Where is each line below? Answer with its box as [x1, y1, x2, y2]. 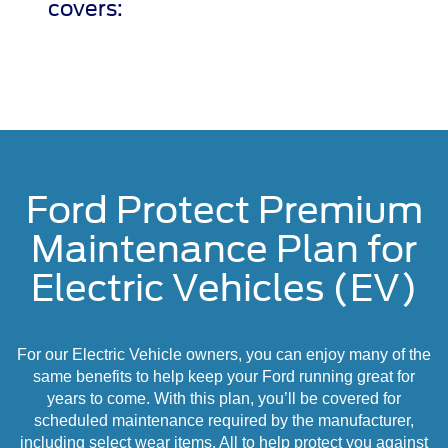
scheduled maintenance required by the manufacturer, [34, 412, 414, 430]
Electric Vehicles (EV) [30, 266, 418, 311]
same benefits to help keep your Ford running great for [33, 368, 415, 386]
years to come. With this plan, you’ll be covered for [47, 390, 401, 408]
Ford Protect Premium [25, 188, 423, 233]
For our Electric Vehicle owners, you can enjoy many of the [17, 346, 431, 364]
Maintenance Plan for [31, 227, 417, 272]
